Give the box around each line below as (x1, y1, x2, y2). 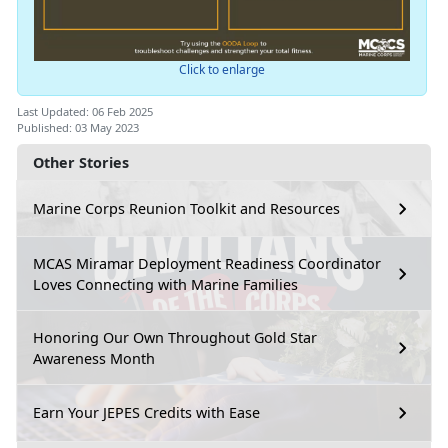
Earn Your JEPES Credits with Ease (33, 403, 260, 423)
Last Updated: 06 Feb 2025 (17, 103, 153, 119)
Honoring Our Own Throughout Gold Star (33, 327, 317, 347)
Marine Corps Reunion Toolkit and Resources (33, 199, 340, 219)
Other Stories (33, 152, 129, 172)
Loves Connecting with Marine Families (33, 274, 298, 294)
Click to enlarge (178, 60, 265, 78)
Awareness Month (33, 348, 155, 368)
